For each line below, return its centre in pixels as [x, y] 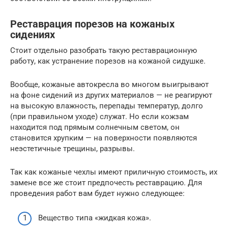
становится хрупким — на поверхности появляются [104, 138]
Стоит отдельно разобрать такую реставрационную [104, 50]
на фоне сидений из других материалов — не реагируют [111, 95]
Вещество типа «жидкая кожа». [95, 218]
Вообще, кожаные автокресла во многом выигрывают [109, 84]
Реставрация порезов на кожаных [92, 24]
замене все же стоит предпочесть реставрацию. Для [106, 182]
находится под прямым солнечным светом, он [95, 127]
